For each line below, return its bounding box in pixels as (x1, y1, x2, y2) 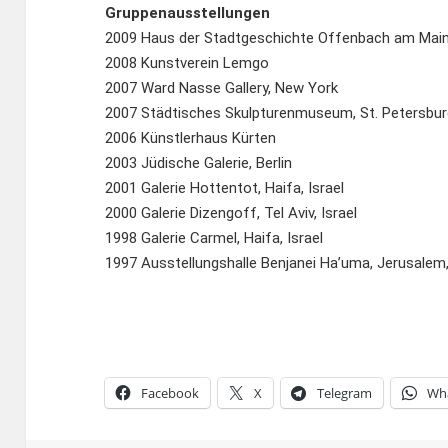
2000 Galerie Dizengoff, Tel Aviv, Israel (105, 204, 358, 223)
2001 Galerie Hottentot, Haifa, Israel (105, 179, 345, 198)
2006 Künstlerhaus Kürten (105, 129, 277, 148)
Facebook (141, 384, 200, 403)
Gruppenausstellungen (105, 4, 271, 23)
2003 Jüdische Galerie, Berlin (105, 154, 293, 173)
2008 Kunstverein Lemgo (105, 54, 270, 73)
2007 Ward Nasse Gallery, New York (105, 79, 339, 98)
